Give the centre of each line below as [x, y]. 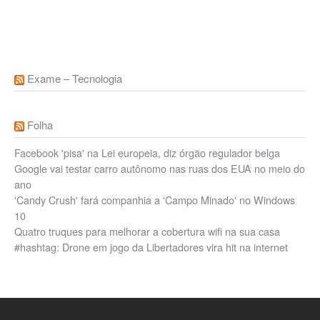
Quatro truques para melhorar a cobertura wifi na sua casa [147, 231]
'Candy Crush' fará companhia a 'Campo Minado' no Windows [155, 199]
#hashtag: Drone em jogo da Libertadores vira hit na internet [151, 246]
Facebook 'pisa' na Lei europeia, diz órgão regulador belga [147, 152]
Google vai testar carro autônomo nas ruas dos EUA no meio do [160, 168]
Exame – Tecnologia [75, 78]
